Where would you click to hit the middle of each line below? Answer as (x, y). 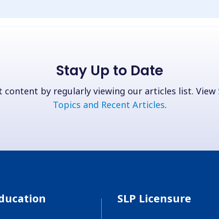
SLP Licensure (154, 198)
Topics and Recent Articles (109, 104)
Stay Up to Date (109, 70)
